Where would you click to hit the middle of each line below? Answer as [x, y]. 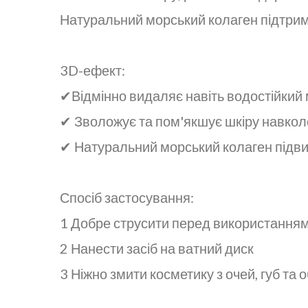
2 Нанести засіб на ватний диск [157, 248]
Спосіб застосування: [127, 197]
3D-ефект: [92, 70]
